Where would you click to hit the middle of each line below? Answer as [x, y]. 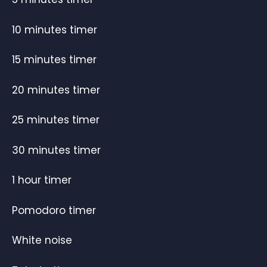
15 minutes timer [54, 60]
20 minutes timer [56, 90]
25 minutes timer [56, 120]
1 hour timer [42, 180]
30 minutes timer [56, 150]
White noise [42, 240]
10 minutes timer [55, 30]
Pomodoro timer [54, 210]
